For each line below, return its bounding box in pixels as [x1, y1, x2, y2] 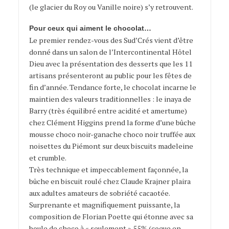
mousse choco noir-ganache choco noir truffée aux [29, 129, 195, 140]
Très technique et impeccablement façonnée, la [29, 165, 188, 175]
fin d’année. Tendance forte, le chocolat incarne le [29, 82, 196, 93]
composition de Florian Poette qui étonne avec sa [29, 212, 193, 222]
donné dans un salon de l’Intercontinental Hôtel [29, 47, 192, 57]
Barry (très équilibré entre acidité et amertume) [29, 106, 187, 116]
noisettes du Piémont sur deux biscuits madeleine [29, 141, 193, 151]
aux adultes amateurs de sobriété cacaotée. [29, 188, 170, 198]
